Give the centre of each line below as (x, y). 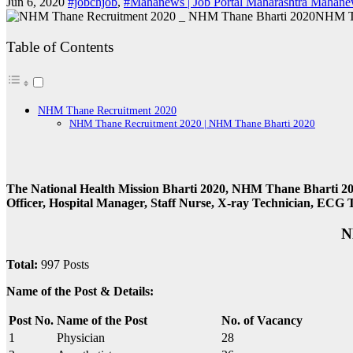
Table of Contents (60, 47)
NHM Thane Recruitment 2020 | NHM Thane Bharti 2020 (192, 123)
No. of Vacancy (262, 320)
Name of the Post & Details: (82, 291)
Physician (81, 337)
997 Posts (63, 264)
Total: (22, 264)
